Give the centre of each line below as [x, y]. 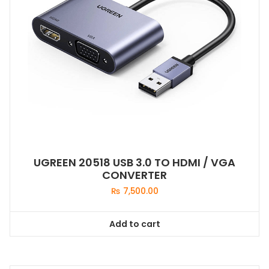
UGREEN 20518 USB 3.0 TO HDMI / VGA [134, 163]
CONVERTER [134, 175]
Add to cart [134, 224]
